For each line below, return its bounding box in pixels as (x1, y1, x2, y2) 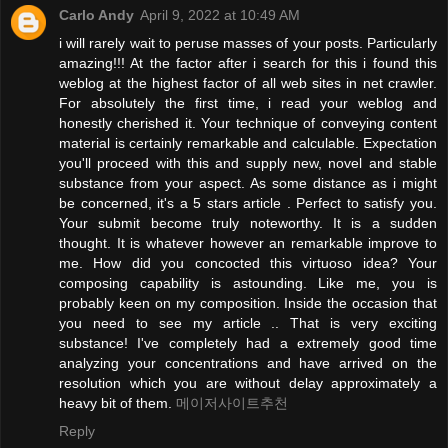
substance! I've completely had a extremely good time (59, 334, 437, 351)
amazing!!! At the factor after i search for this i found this (59, 54, 437, 71)
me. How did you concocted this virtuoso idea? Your (59, 254, 437, 271)
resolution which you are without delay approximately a (59, 374, 437, 391)
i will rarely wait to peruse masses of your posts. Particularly (59, 34, 437, 51)
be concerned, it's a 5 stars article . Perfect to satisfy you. (59, 194, 437, 211)
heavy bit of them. (59, 394, 176, 411)
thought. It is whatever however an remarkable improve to (59, 234, 437, 251)
